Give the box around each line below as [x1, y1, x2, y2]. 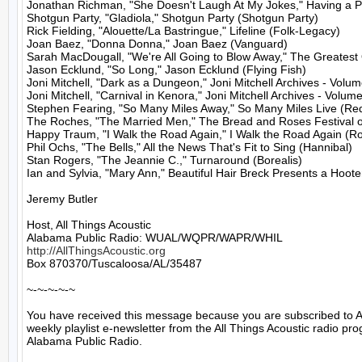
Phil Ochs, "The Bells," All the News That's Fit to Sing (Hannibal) [27, 141, 352, 154]
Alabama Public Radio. [27, 335, 142, 347]
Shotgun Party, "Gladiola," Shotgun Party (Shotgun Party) [27, 11, 318, 24]
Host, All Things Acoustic [27, 218, 151, 231]
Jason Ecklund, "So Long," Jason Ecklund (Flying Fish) [27, 63, 306, 76]
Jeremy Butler [27, 192, 98, 205]
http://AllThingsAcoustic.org [27, 244, 166, 257]
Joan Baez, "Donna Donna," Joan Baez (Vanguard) [27, 37, 288, 50]
